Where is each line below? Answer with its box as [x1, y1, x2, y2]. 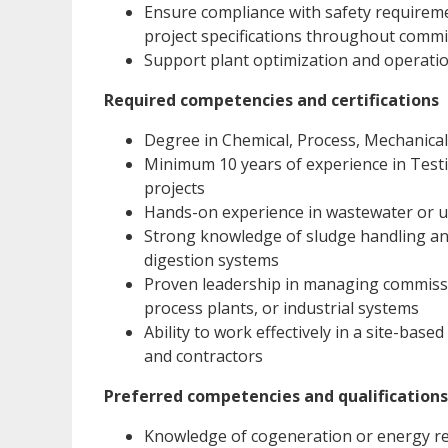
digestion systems [144, 248, 279, 271]
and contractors [144, 344, 263, 367]
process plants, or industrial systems [144, 296, 419, 319]
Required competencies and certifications [104, 88, 439, 111]
